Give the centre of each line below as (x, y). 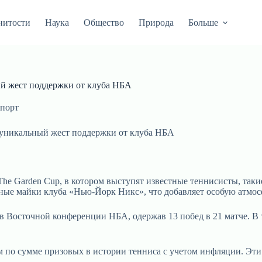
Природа (156, 22)
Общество (104, 22)
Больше (203, 22)
